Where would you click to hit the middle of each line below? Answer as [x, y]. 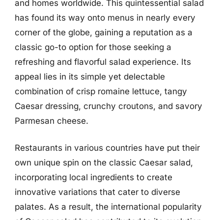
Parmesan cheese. [52, 121]
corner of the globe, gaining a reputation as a [104, 32]
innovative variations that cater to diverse [97, 192]
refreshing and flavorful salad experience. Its [103, 62]
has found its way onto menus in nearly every [105, 17]
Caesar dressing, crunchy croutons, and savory [109, 106]
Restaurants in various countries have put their [107, 148]
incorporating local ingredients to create [94, 177]
